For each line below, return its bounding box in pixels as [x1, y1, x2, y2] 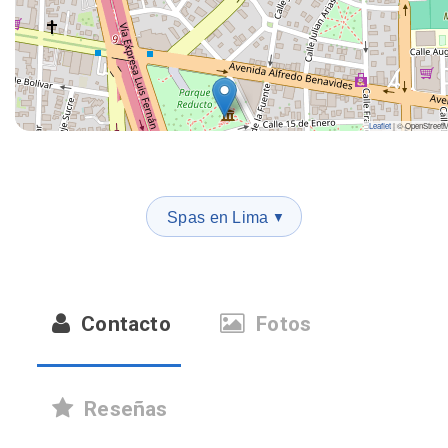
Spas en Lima [167, 208, 269, 226]
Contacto [76, 312, 171, 336]
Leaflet [369, 120, 391, 131]
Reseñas [79, 397, 168, 421]
